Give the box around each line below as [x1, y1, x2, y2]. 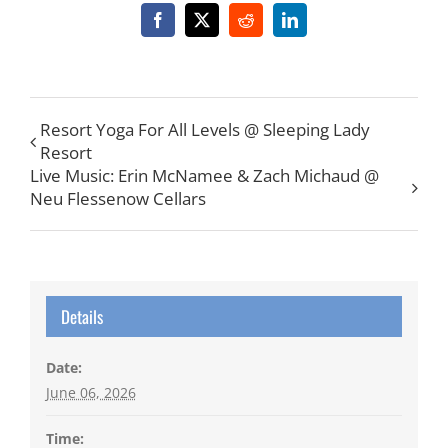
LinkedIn [288, 18, 347, 35]
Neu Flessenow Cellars [30, 186, 206, 210]
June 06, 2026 [45, 383, 136, 403]
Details [60, 304, 103, 330]
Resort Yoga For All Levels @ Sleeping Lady [40, 117, 370, 141]
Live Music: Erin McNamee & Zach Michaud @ [30, 163, 379, 187]
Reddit [244, 18, 287, 35]
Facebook [156, 18, 219, 35]
